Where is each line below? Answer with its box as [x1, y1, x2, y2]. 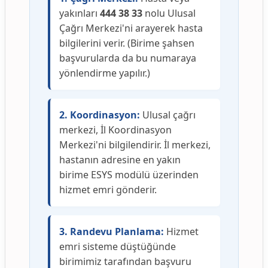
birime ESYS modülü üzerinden [59, 168, 199, 182]
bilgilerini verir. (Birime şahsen [59, 36, 194, 50]
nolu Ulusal [142, 7, 196, 20]
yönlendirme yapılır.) [59, 66, 150, 80]
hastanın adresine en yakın [59, 153, 181, 167]
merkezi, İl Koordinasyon [59, 123, 172, 137]
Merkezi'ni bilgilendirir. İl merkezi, [59, 138, 211, 152]
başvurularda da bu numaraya [59, 51, 196, 65]
